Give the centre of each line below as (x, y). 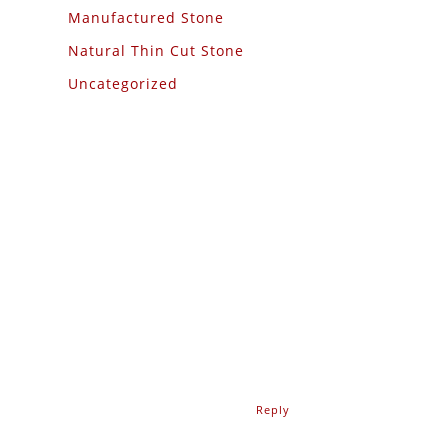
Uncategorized (122, 83)
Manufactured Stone (145, 17)
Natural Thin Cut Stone (155, 50)
